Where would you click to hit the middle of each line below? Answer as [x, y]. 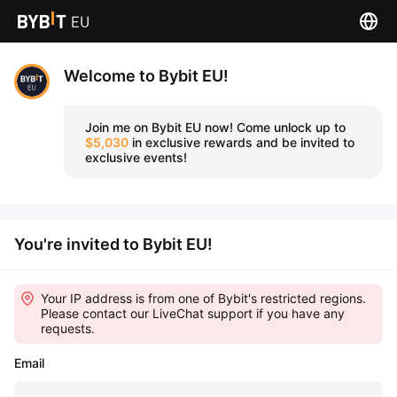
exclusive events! [136, 157]
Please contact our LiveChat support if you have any [193, 313]
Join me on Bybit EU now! [159, 127]
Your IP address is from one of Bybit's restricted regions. [203, 298]
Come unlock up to [291, 127]
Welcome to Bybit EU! [146, 76]
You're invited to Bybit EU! [113, 244]
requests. [68, 328]
